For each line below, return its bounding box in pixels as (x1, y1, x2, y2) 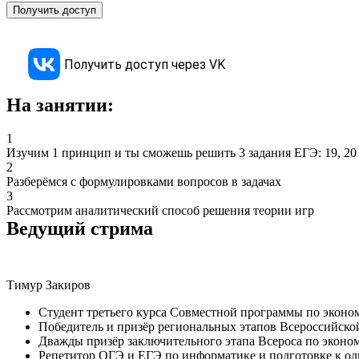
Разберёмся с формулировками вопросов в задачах (6, 175, 281, 189)
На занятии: (6, 94, 114, 115)
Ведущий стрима (6, 218, 153, 240)
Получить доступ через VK (64, 56, 225, 72)
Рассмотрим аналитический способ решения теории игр (6, 204, 314, 218)
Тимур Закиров (6, 278, 91, 292)
